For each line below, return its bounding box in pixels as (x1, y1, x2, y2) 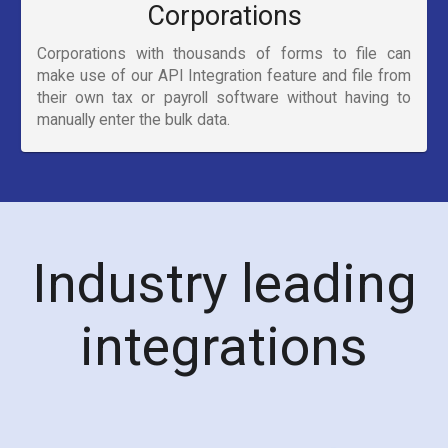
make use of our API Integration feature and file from (37, 66, 411, 86)
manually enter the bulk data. (37, 110, 230, 130)
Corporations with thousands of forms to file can (37, 44, 411, 64)
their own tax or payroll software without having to (37, 88, 411, 108)
